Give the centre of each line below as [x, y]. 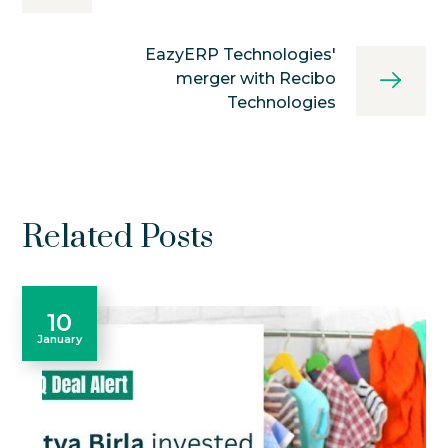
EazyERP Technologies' [240, 55]
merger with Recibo [255, 79]
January [60, 338]
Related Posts [118, 238]
